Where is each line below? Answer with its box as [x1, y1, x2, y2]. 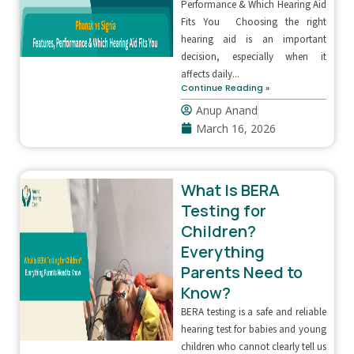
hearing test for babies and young [180, 322, 326, 337]
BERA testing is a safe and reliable [180, 304, 326, 319]
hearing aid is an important [180, 32, 326, 47]
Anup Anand [195, 102, 258, 118]
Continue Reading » [180, 81, 269, 94]
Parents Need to [180, 261, 303, 283]
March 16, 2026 [195, 120, 276, 136]
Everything [180, 240, 265, 262]
